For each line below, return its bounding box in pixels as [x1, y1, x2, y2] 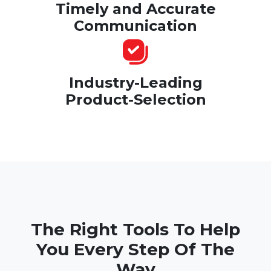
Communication [74, 16, 197, 34]
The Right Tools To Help [31, 218, 240, 240]
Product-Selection [65, 90, 206, 108]
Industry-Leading [68, 73, 203, 91]
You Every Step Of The [36, 238, 235, 260]
